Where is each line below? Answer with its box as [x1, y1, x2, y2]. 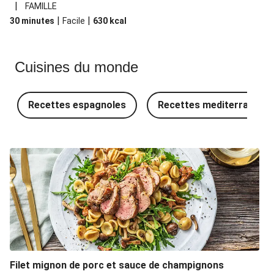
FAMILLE [25, 1, 57, 11]
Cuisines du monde [15, 59, 138, 75]
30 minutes [10, 16, 54, 26]
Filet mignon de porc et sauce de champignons [10, 259, 224, 271]
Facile [62, 16, 85, 26]
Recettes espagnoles [28, 99, 126, 111]
